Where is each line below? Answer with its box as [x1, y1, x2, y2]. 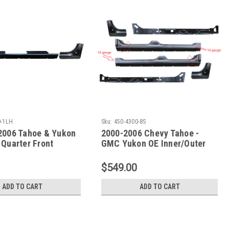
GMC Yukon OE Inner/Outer [101, 138, 206, 149]
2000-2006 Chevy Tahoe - [101, 127, 199, 139]
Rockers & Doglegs [101, 148, 175, 159]
